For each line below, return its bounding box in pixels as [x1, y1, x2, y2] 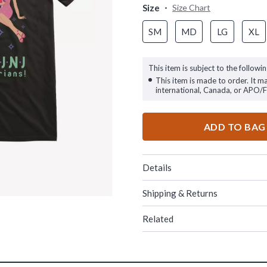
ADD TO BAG [203, 121, 266, 132]
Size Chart [172, 2, 210, 13]
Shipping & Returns [142, 188, 218, 198]
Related [142, 213, 173, 224]
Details [142, 162, 172, 173]
